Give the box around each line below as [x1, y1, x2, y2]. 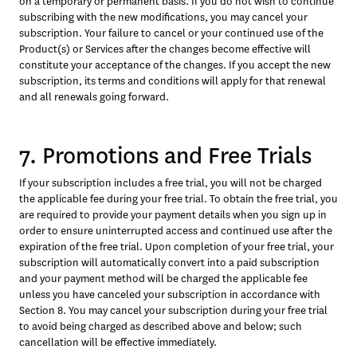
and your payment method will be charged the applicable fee [19, 271, 308, 286]
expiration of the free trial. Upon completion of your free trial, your [19, 239, 334, 254]
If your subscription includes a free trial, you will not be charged [19, 175, 322, 190]
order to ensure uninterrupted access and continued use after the [19, 223, 332, 238]
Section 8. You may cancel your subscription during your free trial [19, 303, 328, 318]
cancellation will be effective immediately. [19, 335, 217, 350]
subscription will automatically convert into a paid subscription [19, 255, 320, 270]
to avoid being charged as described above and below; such [19, 319, 302, 334]
